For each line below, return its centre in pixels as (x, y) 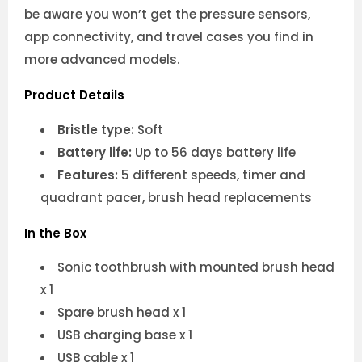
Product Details (74, 95)
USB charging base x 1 (125, 335)
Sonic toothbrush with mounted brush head (196, 267)
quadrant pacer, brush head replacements (176, 197)
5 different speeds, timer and (213, 175)
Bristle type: (97, 129)
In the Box (55, 233)
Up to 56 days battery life (215, 152)
